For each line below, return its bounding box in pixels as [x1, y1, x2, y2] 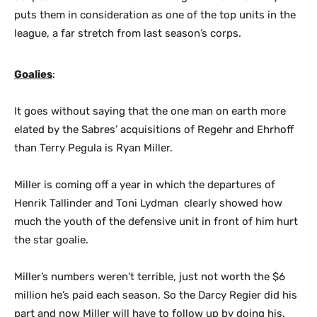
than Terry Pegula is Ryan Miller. [14, 142, 173, 154]
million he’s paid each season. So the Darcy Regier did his [14, 289, 297, 301]
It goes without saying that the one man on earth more [14, 105, 286, 117]
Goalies [14, 68, 52, 81]
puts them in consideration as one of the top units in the [14, 8, 296, 21]
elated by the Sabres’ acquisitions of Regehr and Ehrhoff [14, 123, 294, 136]
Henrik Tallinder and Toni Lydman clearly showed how [14, 197, 282, 209]
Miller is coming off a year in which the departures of [14, 178, 275, 191]
